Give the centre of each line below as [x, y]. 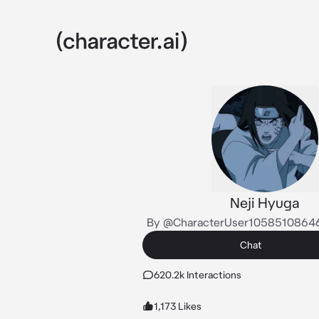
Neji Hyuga [265, 203]
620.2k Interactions [198, 275]
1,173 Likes [178, 306]
